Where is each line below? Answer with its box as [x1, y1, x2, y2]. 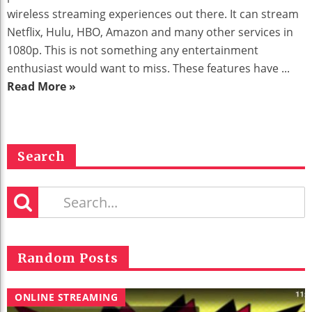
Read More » [7, 79, 76, 95]
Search [17, 148, 65, 165]
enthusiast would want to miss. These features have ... [7, 61, 290, 77]
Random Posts [17, 250, 118, 267]
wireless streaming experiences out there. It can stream [7, 6, 299, 22]
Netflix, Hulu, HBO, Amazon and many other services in [7, 24, 293, 40]
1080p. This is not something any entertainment [7, 42, 258, 58]
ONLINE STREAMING [15, 290, 118, 304]
